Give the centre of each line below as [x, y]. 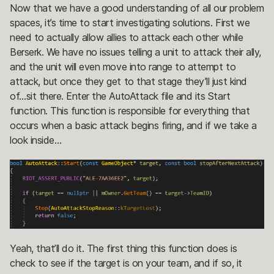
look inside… [36, 140]
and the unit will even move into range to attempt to [123, 66]
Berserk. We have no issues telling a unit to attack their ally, [135, 52]
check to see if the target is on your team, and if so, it [126, 263]
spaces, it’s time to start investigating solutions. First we [130, 22]
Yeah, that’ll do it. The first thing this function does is [124, 249]
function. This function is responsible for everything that [130, 110]
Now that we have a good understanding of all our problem [137, 8]
